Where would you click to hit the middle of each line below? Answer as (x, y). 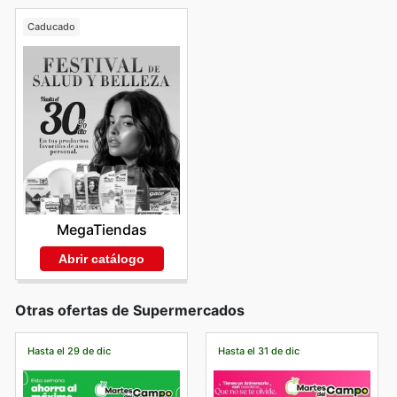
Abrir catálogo (101, 258)
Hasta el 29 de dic (69, 351)
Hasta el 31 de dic (258, 351)
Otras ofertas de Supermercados (130, 311)
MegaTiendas (101, 229)
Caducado (51, 27)
